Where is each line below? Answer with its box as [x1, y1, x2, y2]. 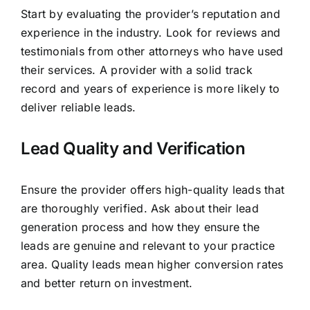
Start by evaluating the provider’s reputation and [20, 7, 280, 21]
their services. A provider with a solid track [20, 63, 253, 77]
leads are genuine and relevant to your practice [20, 238, 275, 253]
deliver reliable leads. [20, 100, 136, 115]
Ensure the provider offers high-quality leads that [20, 182, 284, 197]
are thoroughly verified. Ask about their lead [20, 201, 259, 215]
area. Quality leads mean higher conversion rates [20, 257, 284, 271]
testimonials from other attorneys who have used [20, 44, 284, 59]
